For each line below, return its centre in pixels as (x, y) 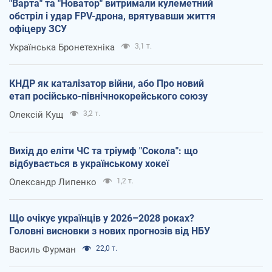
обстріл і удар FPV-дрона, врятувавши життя (112, 16)
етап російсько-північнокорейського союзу (108, 96)
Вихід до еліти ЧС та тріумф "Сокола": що (104, 151)
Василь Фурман (42, 249)
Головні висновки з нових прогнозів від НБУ (110, 231)
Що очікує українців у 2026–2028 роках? (102, 218)
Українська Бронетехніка (62, 47)
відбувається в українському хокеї (89, 163)
